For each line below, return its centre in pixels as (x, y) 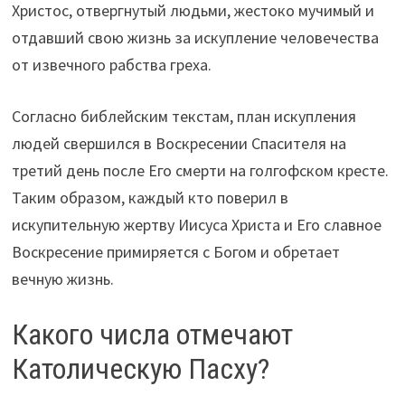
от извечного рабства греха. (111, 65)
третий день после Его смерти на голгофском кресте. (200, 171)
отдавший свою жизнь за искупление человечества (195, 38)
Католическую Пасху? (140, 369)
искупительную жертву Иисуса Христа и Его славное (196, 225)
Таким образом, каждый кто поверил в (150, 198)
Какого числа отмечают (152, 335)
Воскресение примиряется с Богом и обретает (175, 252)
